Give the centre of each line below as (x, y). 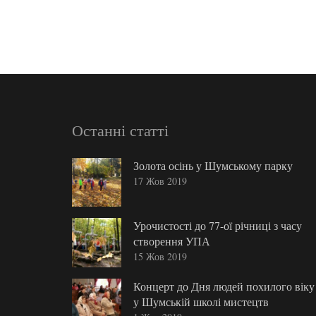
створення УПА (171, 241)
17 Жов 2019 (160, 181)
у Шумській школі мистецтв (201, 302)
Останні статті (120, 129)
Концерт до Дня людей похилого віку (224, 286)
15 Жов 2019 (160, 257)
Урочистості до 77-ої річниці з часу (217, 226)
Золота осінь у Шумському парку (213, 165)
